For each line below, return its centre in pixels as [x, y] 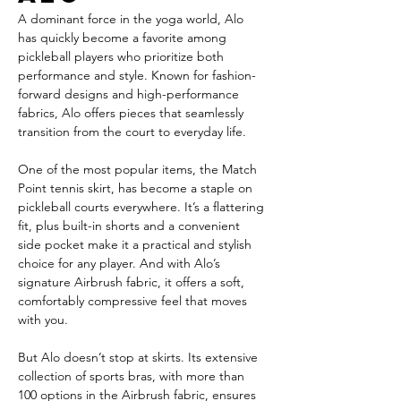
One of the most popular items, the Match [139, 169]
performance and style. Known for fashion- [137, 75]
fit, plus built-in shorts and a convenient [131, 226]
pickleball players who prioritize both [123, 56]
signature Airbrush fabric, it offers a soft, [133, 282]
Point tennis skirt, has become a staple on [137, 188]
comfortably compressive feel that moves [134, 301]
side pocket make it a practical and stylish [137, 244]
